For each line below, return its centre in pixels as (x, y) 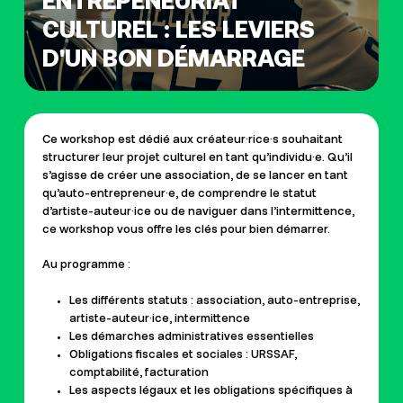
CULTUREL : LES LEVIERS (178, 29)
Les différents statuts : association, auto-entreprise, (214, 300)
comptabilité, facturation (139, 372)
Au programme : (86, 265)
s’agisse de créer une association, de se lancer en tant (195, 175)
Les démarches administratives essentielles (191, 336)
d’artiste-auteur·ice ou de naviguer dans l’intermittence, (198, 211)
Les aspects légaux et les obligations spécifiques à (210, 390)
